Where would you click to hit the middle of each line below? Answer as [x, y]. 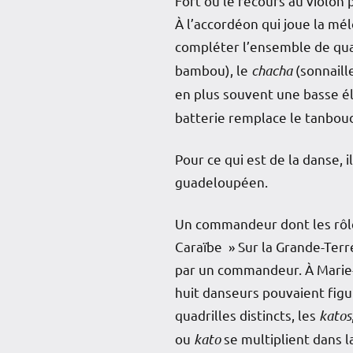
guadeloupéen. [221, 181]
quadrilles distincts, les [247, 314]
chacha [272, 70]
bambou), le [213, 69]
